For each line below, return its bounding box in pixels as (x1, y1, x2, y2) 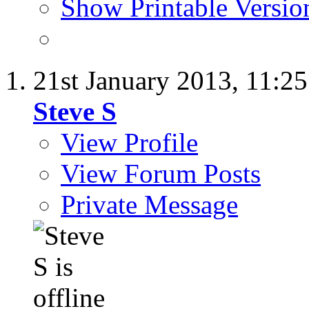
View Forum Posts (61, 159, 261, 189)
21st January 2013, (33, 66, 246, 96)
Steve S (33, 97, 117, 127)
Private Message (61, 190, 238, 220)
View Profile (61, 128, 198, 158)
